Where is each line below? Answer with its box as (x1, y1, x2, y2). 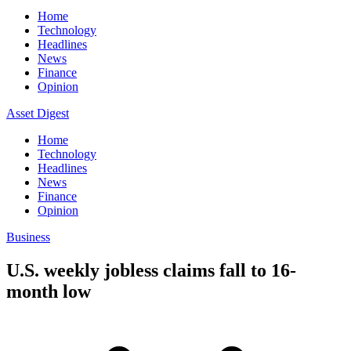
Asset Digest (6, 107, 69, 120)
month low (6, 280, 91, 302)
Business (6, 230, 50, 244)
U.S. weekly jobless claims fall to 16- (6, 259, 296, 280)
